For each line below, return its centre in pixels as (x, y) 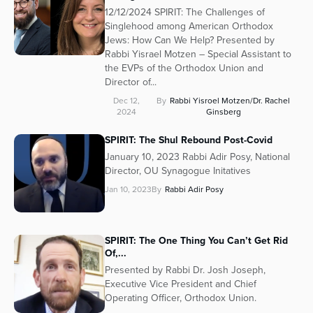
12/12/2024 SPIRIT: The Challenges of (185, 13)
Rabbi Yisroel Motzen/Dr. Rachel (230, 101)
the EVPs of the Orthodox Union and (184, 68)
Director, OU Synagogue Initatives (178, 171)
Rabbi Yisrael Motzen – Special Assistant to (198, 54)
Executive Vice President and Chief (181, 284)
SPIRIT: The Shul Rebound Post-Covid (189, 140)
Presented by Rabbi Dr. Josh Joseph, (185, 270)
